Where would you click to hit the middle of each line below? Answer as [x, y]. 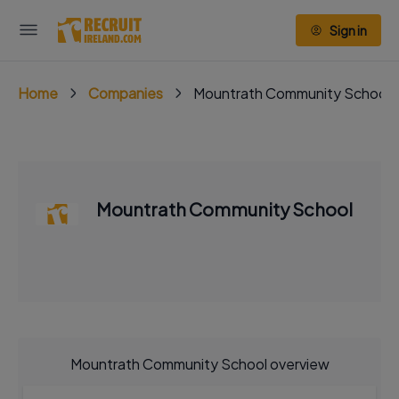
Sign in [348, 30]
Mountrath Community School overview [199, 364]
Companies [126, 93]
